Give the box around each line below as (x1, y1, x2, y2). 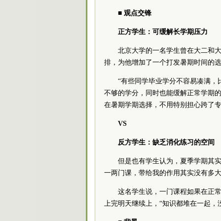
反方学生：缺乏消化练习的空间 (118, 139, 215, 146)
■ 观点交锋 (118, 9, 151, 17)
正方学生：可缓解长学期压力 (118, 28, 208, 36)
